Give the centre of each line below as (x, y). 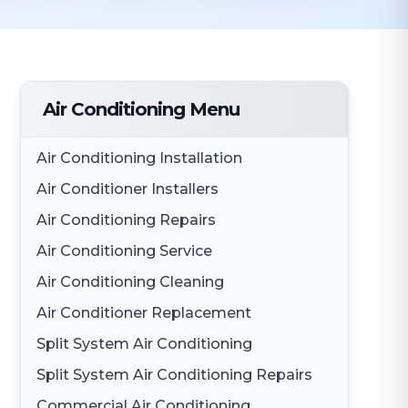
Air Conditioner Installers (128, 189)
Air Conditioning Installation (140, 158)
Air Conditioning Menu (142, 109)
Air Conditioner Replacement (144, 313)
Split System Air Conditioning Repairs (175, 375)
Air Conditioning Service (125, 251)
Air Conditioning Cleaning (131, 282)
